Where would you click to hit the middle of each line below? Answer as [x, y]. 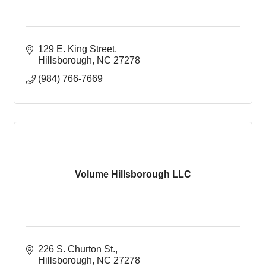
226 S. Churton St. [77, 249]
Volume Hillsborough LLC [133, 174]
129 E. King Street [76, 49]
